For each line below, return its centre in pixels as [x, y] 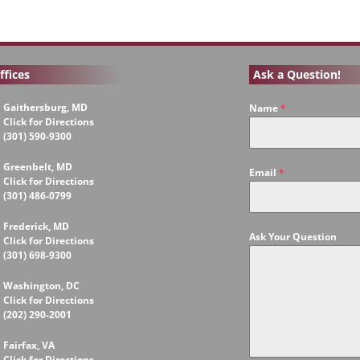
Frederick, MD [36, 227]
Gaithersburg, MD [45, 108]
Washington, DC [41, 286]
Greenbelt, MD [37, 167]
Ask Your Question [293, 237]
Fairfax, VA [29, 346]
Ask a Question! [297, 75]
